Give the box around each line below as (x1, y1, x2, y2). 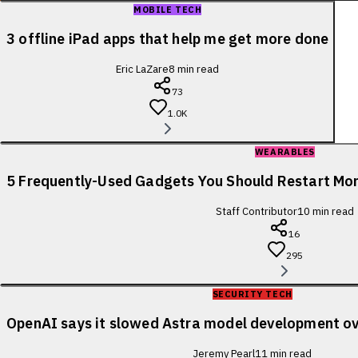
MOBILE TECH (133, 3, 202, 15)
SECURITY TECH (212, 288, 292, 300)
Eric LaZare (116, 62, 169, 76)
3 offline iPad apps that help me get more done (6, 29, 329, 48)
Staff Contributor (215, 204, 297, 218)
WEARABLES (254, 145, 315, 157)
